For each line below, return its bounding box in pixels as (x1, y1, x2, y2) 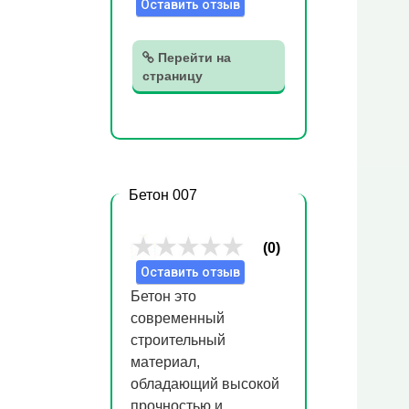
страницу (142, 68, 203, 83)
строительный (131, 332, 225, 348)
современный (131, 310, 225, 326)
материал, (131, 354, 200, 370)
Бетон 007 (129, 187, 197, 203)
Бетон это (131, 288, 196, 304)
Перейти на (154, 50, 231, 65)
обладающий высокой (131, 376, 279, 392)
